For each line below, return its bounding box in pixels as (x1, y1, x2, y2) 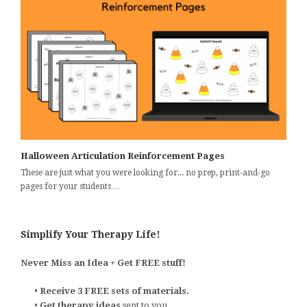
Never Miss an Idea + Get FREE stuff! (21, 257, 186, 268)
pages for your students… (21, 181, 119, 191)
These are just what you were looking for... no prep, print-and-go (21, 167, 270, 177)
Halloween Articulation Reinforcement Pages (21, 150, 225, 161)
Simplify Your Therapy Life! (21, 228, 160, 240)
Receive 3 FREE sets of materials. (40, 285, 189, 296)
